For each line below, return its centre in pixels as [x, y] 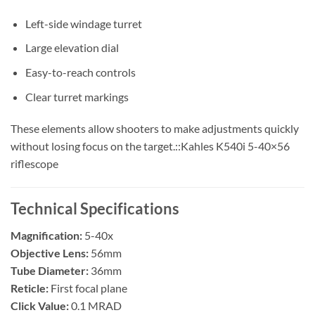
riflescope [34, 164]
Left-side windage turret [83, 23]
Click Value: [40, 306]
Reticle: [30, 288]
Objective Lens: [50, 253]
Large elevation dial [72, 48]
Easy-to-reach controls [80, 72]
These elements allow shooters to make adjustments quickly [155, 129]
